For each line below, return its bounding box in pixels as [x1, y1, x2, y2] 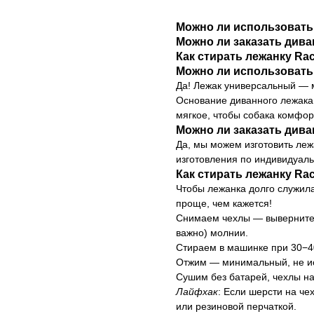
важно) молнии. [175, 227, 248, 239]
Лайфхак [175, 286, 218, 298]
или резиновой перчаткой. [175, 301, 296, 313]
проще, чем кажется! [175, 198, 272, 210]
